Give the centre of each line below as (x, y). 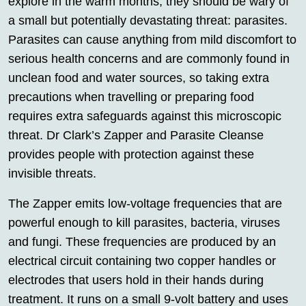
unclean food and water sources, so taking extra (139, 78)
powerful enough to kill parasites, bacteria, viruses (144, 223)
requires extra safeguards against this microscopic (145, 116)
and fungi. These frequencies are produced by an (142, 242)
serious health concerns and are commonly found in (149, 59)
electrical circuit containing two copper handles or (142, 261)
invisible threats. (52, 174)
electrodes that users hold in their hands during (136, 280)
